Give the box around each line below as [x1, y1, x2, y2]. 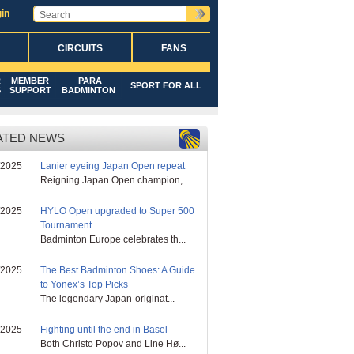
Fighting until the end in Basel [40, 324, 168, 335]
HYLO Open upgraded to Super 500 [40, 205, 194, 217]
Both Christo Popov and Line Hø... [40, 338, 186, 349]
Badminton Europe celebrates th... [40, 234, 186, 245]
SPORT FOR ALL [130, 81, 201, 90]
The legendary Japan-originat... [40, 293, 175, 304]
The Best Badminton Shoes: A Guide [40, 265, 195, 276]
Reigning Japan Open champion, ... [40, 175, 192, 186]
